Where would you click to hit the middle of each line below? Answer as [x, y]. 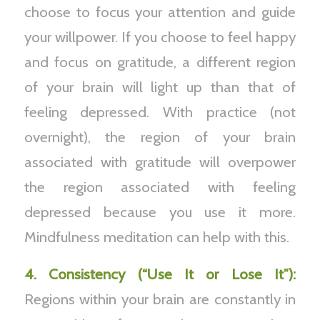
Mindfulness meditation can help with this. [156, 236]
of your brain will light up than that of [160, 86]
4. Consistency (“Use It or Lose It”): [160, 274]
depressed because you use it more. [160, 211]
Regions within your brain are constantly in [160, 299]
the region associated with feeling [160, 186]
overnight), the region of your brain [160, 136]
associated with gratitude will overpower [160, 161]
